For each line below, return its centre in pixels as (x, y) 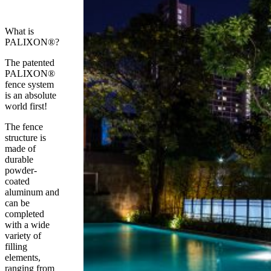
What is (19, 31)
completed (24, 214)
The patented (30, 63)
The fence (24, 127)
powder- (21, 171)
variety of (23, 236)
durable (19, 160)
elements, (23, 258)
